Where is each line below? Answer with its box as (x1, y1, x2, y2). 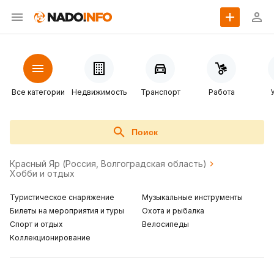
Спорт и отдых (10, 220, 63, 229)
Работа (208, 87, 235, 97)
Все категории (11, 87, 65, 97)
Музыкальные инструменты (142, 193, 243, 202)
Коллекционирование (10, 233, 91, 242)
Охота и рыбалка (142, 206, 204, 215)
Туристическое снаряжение (10, 193, 114, 202)
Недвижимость (71, 87, 127, 97)
